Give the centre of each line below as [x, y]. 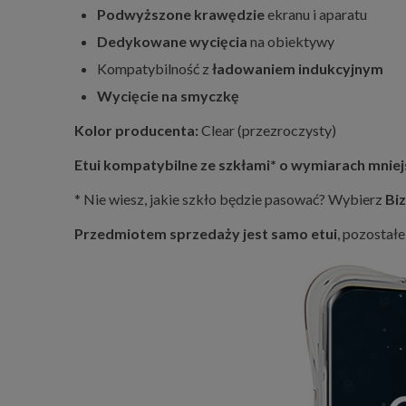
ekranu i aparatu [316, 14]
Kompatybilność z [155, 68]
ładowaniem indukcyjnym [298, 68]
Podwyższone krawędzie [181, 14]
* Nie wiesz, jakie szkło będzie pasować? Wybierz [230, 198]
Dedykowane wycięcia [172, 41]
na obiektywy [291, 41]
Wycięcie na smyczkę [168, 95]
